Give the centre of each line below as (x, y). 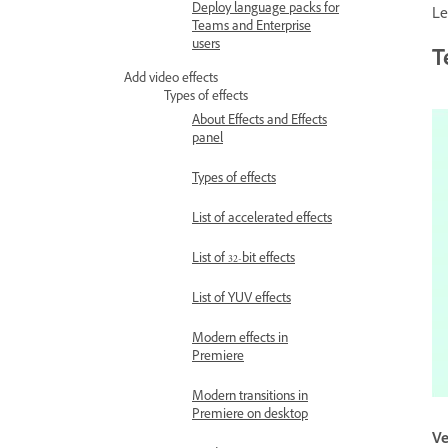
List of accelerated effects (262, 220)
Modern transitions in (250, 398)
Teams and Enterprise (251, 28)
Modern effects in (240, 340)
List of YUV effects (241, 300)
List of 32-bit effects (243, 260)
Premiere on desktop (250, 416)
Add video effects (171, 80)
